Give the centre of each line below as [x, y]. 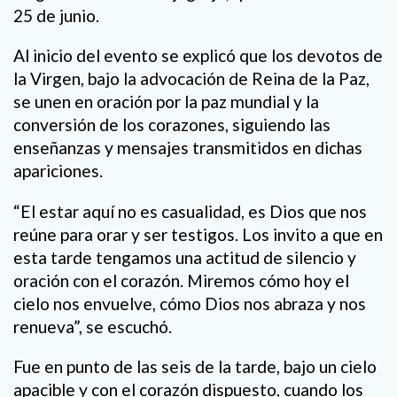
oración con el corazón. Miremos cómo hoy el [181, 280]
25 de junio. [56, 16]
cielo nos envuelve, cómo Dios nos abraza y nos [190, 303]
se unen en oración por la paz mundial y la [166, 102]
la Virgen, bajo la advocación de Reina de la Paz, [191, 79]
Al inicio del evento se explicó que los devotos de [198, 56]
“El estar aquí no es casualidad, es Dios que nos [190, 211]
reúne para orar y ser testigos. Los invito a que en [198, 234]
